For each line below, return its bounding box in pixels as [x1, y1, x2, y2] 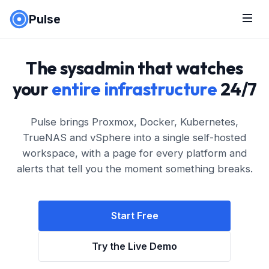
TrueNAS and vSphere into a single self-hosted [23, 131, 246, 144]
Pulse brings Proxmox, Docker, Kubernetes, [31, 116, 238, 128]
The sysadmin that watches [26, 56, 243, 79]
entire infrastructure [51, 77, 217, 100]
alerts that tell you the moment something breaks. [16, 163, 253, 175]
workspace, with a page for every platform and [22, 147, 247, 159]
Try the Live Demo [92, 240, 177, 252]
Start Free [110, 210, 159, 222]
